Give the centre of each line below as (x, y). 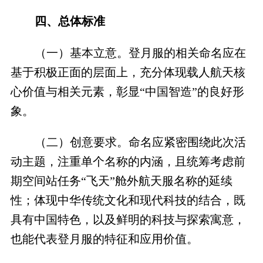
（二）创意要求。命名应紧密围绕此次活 (140, 142)
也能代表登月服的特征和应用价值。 (104, 239)
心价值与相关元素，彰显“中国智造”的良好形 (127, 91)
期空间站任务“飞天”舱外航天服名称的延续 (121, 181)
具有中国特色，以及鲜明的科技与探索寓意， (128, 220)
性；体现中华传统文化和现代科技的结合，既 (128, 200)
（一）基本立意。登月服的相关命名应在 (140, 53)
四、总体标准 (70, 21)
